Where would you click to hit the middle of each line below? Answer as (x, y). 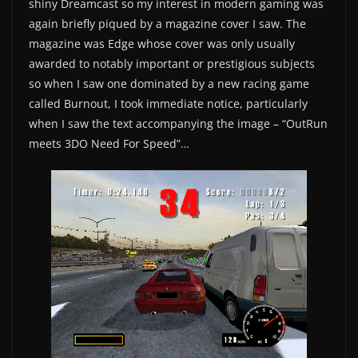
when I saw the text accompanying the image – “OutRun (178, 124)
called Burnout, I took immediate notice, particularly (168, 104)
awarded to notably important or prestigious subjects (172, 64)
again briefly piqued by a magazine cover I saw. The (167, 24)
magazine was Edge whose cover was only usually (162, 44)
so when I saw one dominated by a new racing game (169, 84)
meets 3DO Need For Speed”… (109, 144)
